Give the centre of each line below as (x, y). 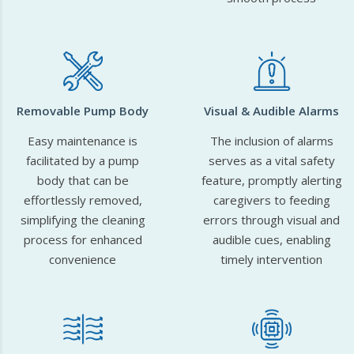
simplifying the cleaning (83, 220)
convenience (83, 259)
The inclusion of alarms (271, 141)
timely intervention (271, 259)
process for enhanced (83, 239)
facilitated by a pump (83, 160)
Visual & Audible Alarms (271, 111)
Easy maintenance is (83, 141)
